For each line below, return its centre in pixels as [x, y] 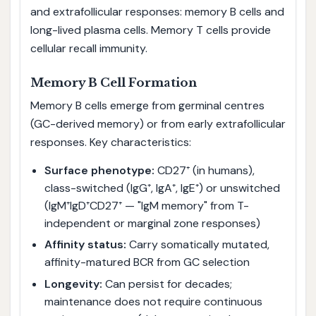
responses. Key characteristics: [110, 142]
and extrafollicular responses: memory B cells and [157, 12]
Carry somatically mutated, [197, 245]
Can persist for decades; [167, 284]
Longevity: [73, 284]
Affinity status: [85, 245]
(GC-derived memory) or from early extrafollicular [158, 124]
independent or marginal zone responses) [152, 223]
